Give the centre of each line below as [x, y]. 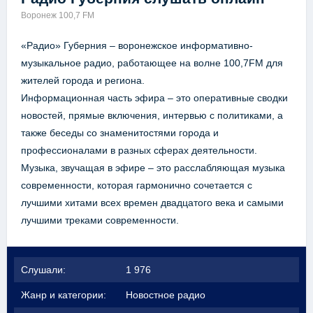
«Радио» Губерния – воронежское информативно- [137, 46]
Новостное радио [166, 295]
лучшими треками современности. [100, 220]
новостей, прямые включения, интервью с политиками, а [152, 116]
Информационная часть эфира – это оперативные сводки [154, 98]
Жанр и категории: [64, 295]
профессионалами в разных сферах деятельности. [139, 151]
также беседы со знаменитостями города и [120, 133]
